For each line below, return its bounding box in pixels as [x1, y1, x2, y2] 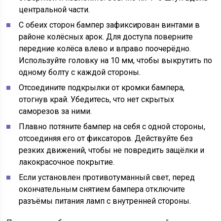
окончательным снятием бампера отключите [19, 184, 185, 194]
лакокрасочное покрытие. [19, 157, 115, 167]
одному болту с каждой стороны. [19, 67, 141, 77]
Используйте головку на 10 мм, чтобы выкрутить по [19, 55, 213, 65]
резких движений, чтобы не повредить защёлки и [19, 145, 205, 155]
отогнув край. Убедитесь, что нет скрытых [19, 94, 175, 104]
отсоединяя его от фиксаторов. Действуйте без [19, 133, 193, 143]
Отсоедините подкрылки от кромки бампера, [19, 82, 185, 92]
